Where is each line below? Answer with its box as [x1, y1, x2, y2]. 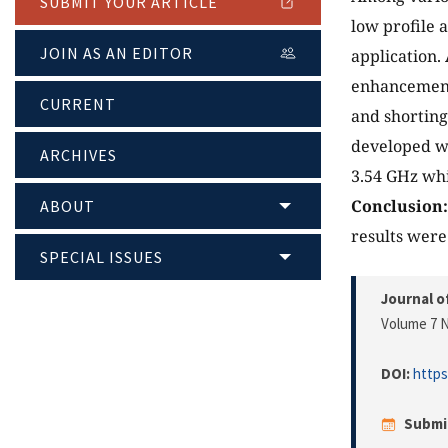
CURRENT [40, 94, 116, 115]
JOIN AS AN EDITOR [40, 43, 193, 64]
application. [351, 45, 445, 68]
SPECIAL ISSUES [40, 247, 163, 268]
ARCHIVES [40, 145, 117, 166]
